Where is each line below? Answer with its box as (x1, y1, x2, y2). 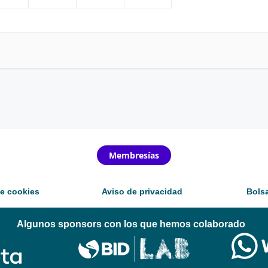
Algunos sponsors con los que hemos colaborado (17, 218, 245, 229)
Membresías (108, 149, 159, 161)
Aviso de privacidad (102, 186, 183, 196)
